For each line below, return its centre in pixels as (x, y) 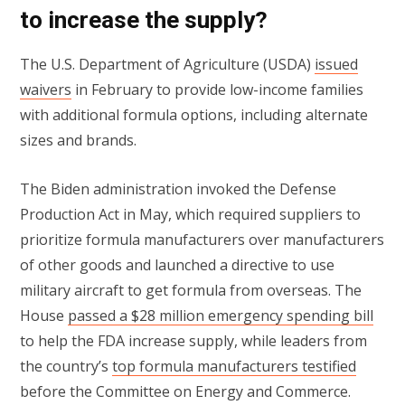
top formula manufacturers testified (234, 367)
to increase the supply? (144, 19)
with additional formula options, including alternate (194, 115)
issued (336, 65)
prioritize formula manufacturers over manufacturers (202, 240)
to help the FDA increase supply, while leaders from (193, 341)
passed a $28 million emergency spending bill (221, 316)
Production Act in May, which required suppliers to (190, 215)
